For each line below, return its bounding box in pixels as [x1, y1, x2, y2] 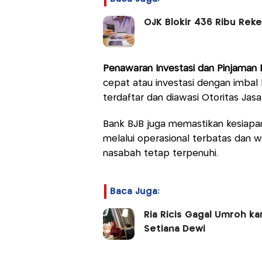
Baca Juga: [109, 187, 160, 196]
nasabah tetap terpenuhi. [102, 149, 221, 158]
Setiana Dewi [143, 224, 208, 233]
